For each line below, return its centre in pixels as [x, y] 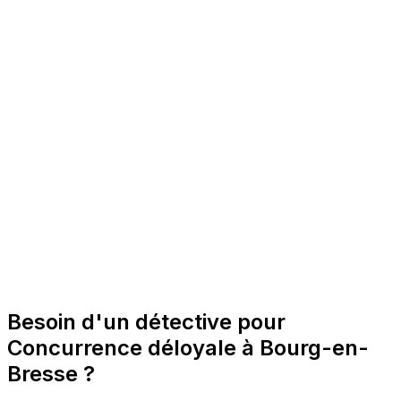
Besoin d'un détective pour [146, 322]
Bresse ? [51, 374]
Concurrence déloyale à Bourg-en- [188, 348]
